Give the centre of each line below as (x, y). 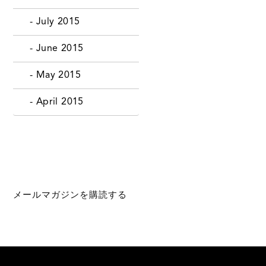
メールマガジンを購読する (70, 195)
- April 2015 (52, 102)
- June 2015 (52, 48)
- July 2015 (50, 22)
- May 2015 (50, 75)
